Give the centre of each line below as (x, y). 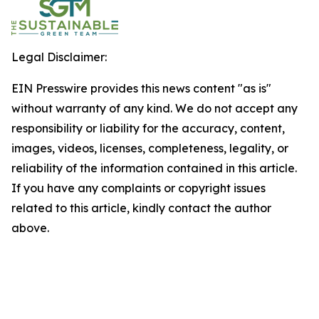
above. (30, 228)
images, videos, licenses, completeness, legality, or (150, 148)
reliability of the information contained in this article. (154, 168)
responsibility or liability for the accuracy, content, (148, 128)
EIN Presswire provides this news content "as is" (141, 88)
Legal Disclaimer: (59, 57)
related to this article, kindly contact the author (141, 208)
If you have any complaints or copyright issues (138, 188)
